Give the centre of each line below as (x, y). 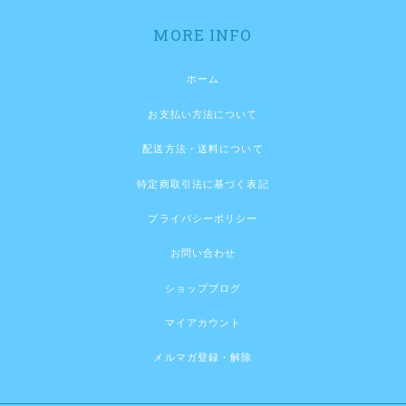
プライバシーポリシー (203, 218)
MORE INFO (203, 35)
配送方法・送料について (203, 149)
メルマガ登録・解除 (203, 358)
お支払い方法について (203, 114)
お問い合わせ (203, 253)
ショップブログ (203, 288)
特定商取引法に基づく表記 (203, 184)
